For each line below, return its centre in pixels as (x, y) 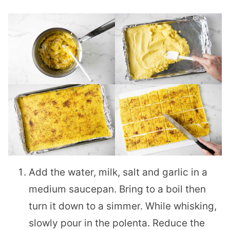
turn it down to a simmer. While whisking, (123, 206)
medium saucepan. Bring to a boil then (117, 189)
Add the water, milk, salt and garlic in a (118, 172)
